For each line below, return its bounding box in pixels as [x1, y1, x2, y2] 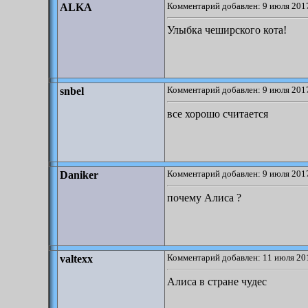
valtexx [60, 253, 93, 265]
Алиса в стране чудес [167, 276, 267, 287]
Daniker [60, 169, 98, 181]
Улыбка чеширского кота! [167, 24, 287, 36]
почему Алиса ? [167, 192, 241, 203]
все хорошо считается [167, 108, 268, 120]
